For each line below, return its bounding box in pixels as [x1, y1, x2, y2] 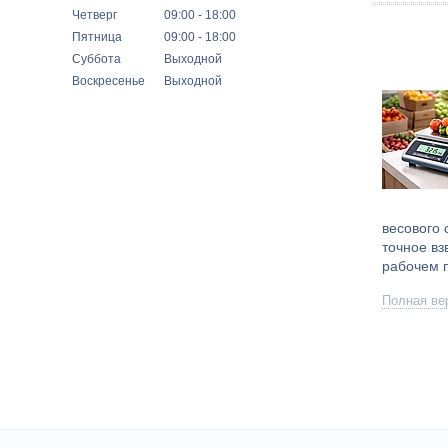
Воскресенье [72, 73, 145, 88]
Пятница [72, 29, 122, 44]
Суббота [72, 51, 121, 66]
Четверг [72, 7, 117, 22]
